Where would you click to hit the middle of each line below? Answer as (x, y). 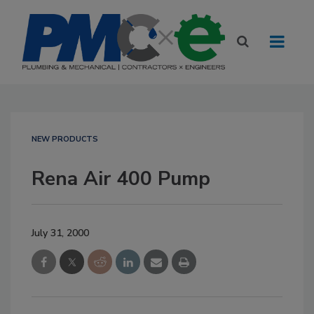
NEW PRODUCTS (65, 139)
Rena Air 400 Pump (121, 179)
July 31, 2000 (60, 233)
